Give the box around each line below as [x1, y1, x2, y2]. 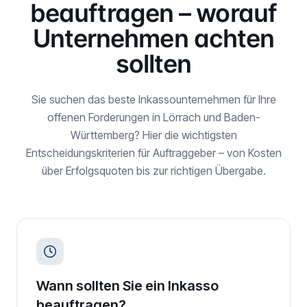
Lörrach [162, 110, 201, 124]
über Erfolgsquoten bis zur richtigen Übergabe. [41, 164, 266, 177]
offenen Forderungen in [47, 110, 163, 124]
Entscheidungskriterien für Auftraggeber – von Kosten [25, 146, 282, 160]
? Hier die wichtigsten [134, 128, 237, 142]
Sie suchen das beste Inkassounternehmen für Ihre [31, 93, 276, 106]
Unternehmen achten [32, 23, 275, 53]
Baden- [223, 110, 260, 124]
